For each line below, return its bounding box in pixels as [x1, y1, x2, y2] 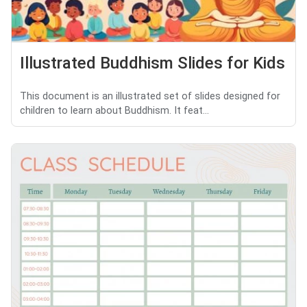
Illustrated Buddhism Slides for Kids [20, 53, 285, 73]
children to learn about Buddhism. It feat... [20, 104, 209, 116]
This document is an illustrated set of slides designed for [20, 90, 280, 102]
